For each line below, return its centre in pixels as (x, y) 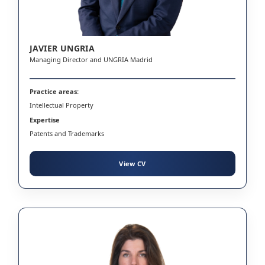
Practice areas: (54, 91)
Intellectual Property (62, 105)
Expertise (45, 119)
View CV (132, 163)
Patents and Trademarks (67, 133)
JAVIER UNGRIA (62, 48)
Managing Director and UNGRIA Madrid (91, 59)
